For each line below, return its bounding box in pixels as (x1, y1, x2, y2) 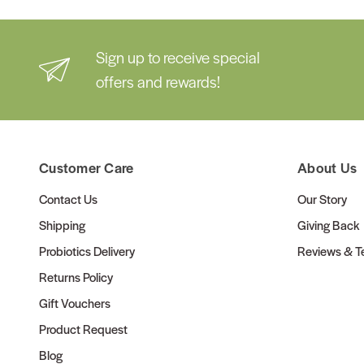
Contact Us (39, 190, 97, 208)
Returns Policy (39, 268, 113, 286)
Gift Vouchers (39, 294, 110, 312)
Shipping (39, 216, 85, 234)
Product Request (39, 320, 128, 338)
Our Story (297, 190, 347, 208)
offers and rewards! (95, 71, 220, 93)
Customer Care (39, 158, 134, 178)
